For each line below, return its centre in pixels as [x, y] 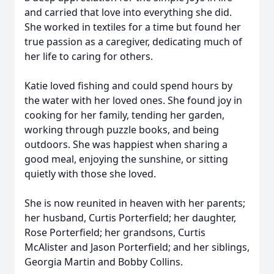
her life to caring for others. [89, 56]
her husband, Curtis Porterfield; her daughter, [130, 218]
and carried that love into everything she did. [128, 12]
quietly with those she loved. [90, 174]
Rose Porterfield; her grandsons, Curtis [115, 232]
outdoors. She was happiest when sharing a [126, 144]
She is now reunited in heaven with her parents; [135, 203]
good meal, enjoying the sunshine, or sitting [126, 159]
